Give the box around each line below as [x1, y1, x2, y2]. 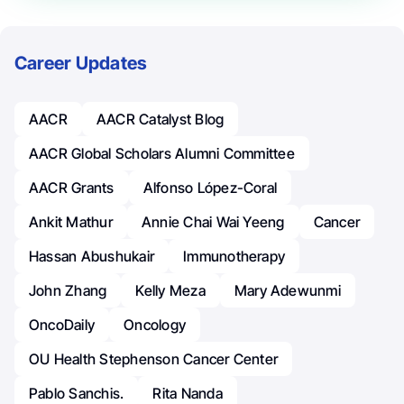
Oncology [124, 316, 187, 335]
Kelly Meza [135, 281, 206, 300]
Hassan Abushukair [29, 247, 155, 266]
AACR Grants [29, 179, 115, 197]
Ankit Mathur [29, 213, 113, 232]
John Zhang [29, 281, 107, 300]
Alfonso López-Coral [142, 179, 278, 197]
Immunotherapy [183, 247, 286, 266]
